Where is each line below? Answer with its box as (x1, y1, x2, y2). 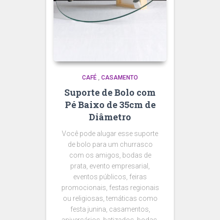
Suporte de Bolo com (64, 86, 156, 99)
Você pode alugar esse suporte (62, 130, 158, 138)
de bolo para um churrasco (67, 140, 153, 149)
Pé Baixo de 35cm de (64, 99, 156, 111)
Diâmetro (89, 111, 131, 123)
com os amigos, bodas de (69, 151, 151, 160)
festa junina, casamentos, (70, 205, 150, 214)
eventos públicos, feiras (73, 173, 147, 181)
